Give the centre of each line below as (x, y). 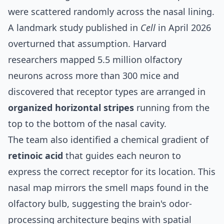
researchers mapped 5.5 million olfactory (95, 59)
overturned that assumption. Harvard (87, 43)
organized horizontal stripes (71, 107)
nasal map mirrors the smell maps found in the (108, 187)
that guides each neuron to (122, 155)
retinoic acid (35, 155)
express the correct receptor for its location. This (112, 171)
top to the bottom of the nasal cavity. (87, 123)
